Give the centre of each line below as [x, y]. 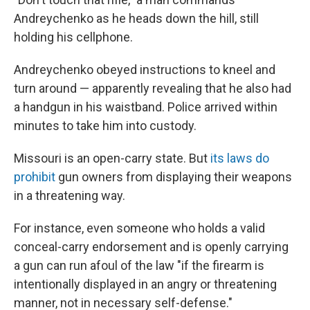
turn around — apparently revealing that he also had [153, 88]
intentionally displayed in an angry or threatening [145, 284]
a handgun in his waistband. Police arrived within [146, 107]
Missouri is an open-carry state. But [112, 158]
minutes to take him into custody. [105, 126]
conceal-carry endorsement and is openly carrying [151, 247]
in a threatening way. [70, 195]
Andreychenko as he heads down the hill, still [136, 18]
